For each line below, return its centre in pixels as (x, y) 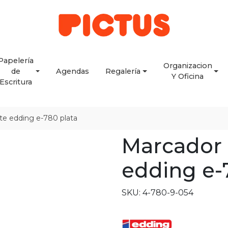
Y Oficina (188, 76)
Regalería (123, 71)
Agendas (73, 71)
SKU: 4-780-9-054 (158, 193)
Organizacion (188, 66)
